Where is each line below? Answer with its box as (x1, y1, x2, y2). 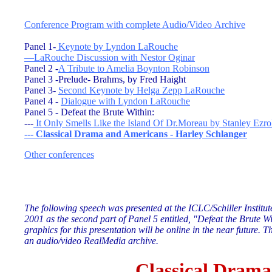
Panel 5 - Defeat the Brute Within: (24, 107, 154, 117)
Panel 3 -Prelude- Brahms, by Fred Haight (24, 74, 186, 84)
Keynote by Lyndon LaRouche (56, 41, 178, 52)
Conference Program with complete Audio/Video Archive (24, 19, 245, 30)
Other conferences (24, 149, 94, 160)
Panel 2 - (24, 63, 58, 73)
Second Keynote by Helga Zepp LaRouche (58, 85, 225, 95)
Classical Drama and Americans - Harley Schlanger (36, 129, 247, 139)
